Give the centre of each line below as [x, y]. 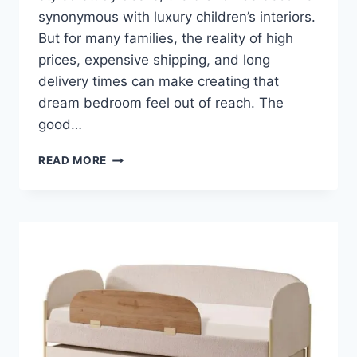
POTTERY [134, 173]
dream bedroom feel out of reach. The [161, 103]
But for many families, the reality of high [166, 39]
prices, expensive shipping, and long [154, 60]
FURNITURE [139, 224]
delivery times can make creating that [159, 82]
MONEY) [131, 341]
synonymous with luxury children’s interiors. [177, 17]
